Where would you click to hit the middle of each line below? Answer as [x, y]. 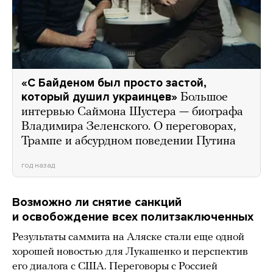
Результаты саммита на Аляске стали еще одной [128, 237]
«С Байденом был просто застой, [114, 83]
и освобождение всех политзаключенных [133, 217]
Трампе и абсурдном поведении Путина [129, 141]
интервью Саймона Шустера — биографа [132, 112]
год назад [38, 165]
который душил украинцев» [99, 97]
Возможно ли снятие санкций [97, 202]
